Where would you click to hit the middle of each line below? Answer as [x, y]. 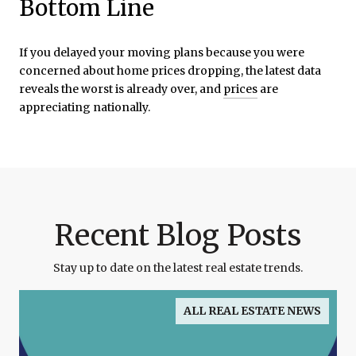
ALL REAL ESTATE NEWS [252, 310]
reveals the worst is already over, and [121, 89]
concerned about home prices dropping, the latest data [170, 70]
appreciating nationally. [85, 107]
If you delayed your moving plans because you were [162, 52]
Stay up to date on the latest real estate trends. [178, 267]
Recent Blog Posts [178, 235]
